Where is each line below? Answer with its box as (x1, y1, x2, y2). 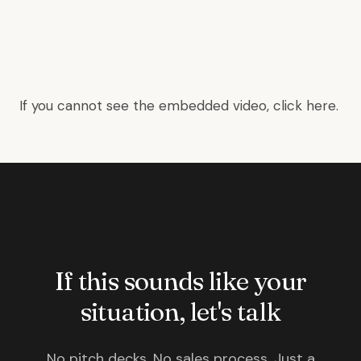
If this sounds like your (54, 265, 307, 297)
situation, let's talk (80, 296, 281, 327)
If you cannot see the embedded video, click (19, 97, 306, 114)
